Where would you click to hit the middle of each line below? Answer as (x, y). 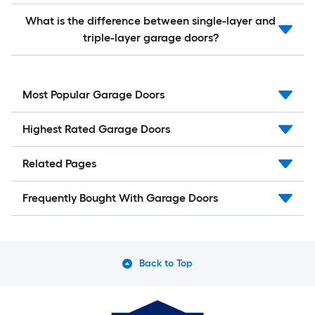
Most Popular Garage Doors (94, 95)
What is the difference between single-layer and (150, 21)
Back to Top (166, 264)
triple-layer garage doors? (150, 38)
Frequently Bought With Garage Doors (120, 198)
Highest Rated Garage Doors (96, 129)
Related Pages (59, 164)
